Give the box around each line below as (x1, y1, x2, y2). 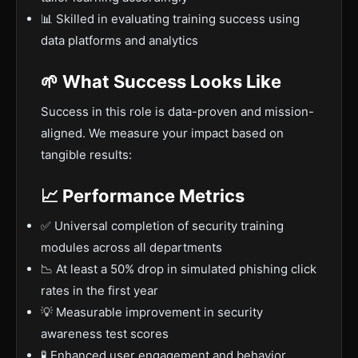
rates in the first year (41, 283, 158, 298)
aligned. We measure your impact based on (41, 125, 284, 141)
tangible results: (41, 147, 132, 162)
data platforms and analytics (41, 33, 198, 48)
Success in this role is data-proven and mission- (41, 104, 314, 119)
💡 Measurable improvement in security (41, 304, 263, 320)
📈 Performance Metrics (41, 185, 245, 206)
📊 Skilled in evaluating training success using (41, 11, 300, 26)
